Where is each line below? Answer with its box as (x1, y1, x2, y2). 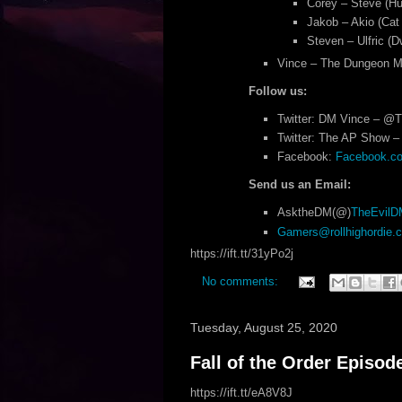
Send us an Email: (248, 178, 351, 192)
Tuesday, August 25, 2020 (189, 320, 337, 335)
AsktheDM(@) (277, 205, 351, 220)
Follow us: (248, 83, 307, 98)
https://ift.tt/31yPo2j (189, 247, 293, 260)
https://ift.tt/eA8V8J (189, 386, 293, 399)
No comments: (201, 275, 282, 289)
